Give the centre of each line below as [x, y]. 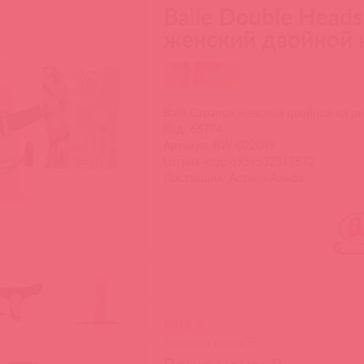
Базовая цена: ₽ [210, 342]
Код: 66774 [193, 129]
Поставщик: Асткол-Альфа [234, 178]
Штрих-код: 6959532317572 [239, 161]
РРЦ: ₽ [184, 324]
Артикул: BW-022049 [220, 145]
